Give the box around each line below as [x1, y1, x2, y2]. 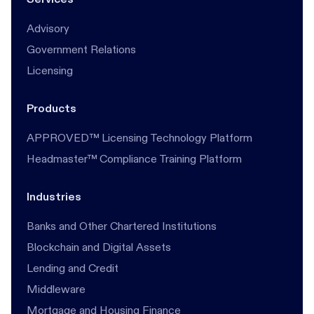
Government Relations [27, 43, 136, 56]
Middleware [27, 282, 86, 296]
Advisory [27, 22, 69, 35]
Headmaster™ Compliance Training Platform [27, 152, 242, 165]
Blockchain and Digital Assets [27, 240, 171, 254]
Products [27, 102, 76, 115]
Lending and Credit [27, 261, 118, 275]
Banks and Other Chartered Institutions [27, 219, 217, 233]
